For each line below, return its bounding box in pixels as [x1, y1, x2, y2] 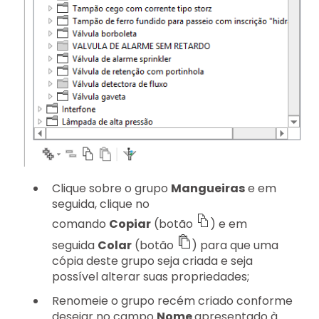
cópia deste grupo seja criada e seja [52, 253, 253, 270]
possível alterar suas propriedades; [52, 268, 249, 286]
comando [52, 216, 109, 233]
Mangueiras [171, 180, 245, 197]
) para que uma [192, 237, 278, 254]
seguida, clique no [52, 196, 150, 213]
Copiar [109, 216, 151, 233]
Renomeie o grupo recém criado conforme [52, 292, 293, 309]
